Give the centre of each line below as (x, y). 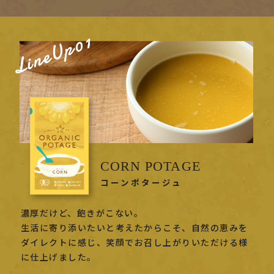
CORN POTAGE (150, 167)
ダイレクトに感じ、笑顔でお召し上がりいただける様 (134, 243)
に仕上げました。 (58, 257)
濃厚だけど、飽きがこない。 (82, 213)
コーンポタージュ (141, 183)
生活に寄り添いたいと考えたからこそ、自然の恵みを (134, 228)
